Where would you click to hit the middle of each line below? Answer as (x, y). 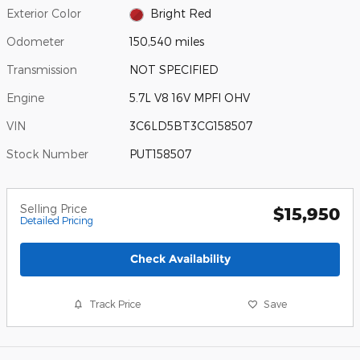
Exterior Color (44, 13)
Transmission (42, 70)
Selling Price (53, 209)
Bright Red (180, 14)
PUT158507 (161, 154)
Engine (25, 98)
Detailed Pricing (57, 221)
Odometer (35, 42)
